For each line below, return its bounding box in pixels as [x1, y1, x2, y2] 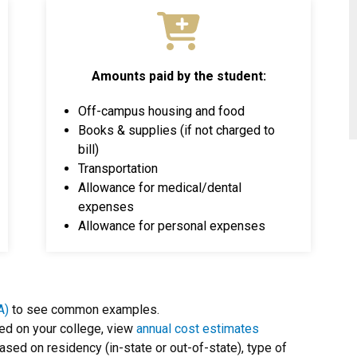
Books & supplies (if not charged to [78, 123, 275, 138]
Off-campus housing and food [78, 104, 245, 119]
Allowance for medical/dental [78, 180, 241, 195]
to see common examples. [9, 302, 159, 317]
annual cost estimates [136, 321, 259, 336]
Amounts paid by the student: [91, 69, 266, 84]
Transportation [78, 161, 158, 176]
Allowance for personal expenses [78, 218, 265, 233]
